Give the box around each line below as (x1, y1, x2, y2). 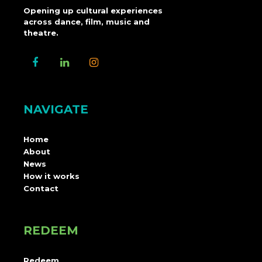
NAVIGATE (23, 102, 88, 116)
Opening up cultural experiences (23, 5, 163, 15)
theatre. (23, 27, 58, 37)
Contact (23, 183, 58, 193)
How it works (23, 171, 80, 181)
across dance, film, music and (23, 16, 150, 26)
